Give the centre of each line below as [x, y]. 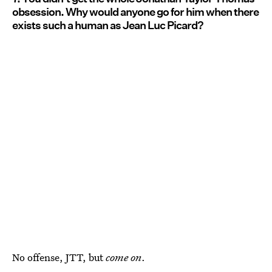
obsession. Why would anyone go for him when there [135, 12]
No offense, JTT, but [59, 257]
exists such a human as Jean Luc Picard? [108, 25]
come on [124, 257]
